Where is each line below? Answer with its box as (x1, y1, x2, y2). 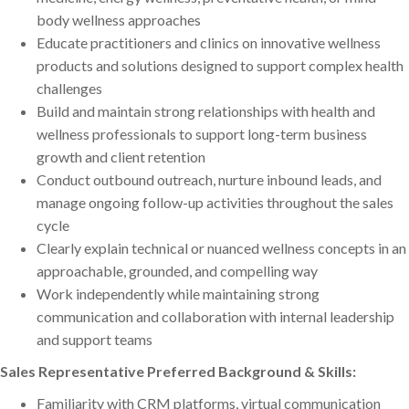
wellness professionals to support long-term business (37, 125, 367, 143)
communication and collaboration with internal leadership (37, 308, 394, 326)
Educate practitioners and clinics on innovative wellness (37, 34, 381, 52)
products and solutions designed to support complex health (37, 57, 404, 75)
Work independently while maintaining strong (37, 285, 320, 303)
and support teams (37, 330, 152, 349)
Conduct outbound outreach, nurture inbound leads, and (37, 171, 382, 189)
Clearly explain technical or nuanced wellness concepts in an (37, 239, 406, 257)
